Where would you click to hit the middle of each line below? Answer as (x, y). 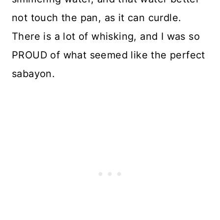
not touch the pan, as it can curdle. (97, 18)
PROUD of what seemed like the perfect (109, 55)
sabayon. (34, 74)
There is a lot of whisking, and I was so (106, 37)
